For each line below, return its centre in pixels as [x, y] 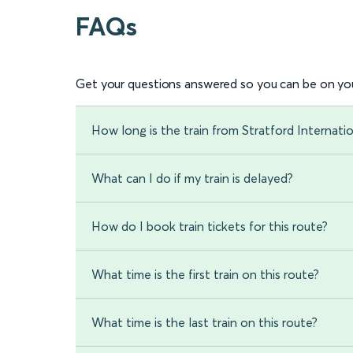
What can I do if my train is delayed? [192, 178]
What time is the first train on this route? [205, 275]
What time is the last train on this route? [204, 323]
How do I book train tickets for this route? [210, 227]
